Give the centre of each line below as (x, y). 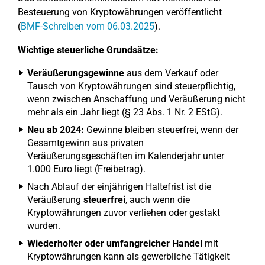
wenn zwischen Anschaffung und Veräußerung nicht (136, 99)
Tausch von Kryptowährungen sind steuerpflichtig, (131, 86)
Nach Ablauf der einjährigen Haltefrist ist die (119, 187)
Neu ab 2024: (56, 130)
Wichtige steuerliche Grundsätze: (88, 50)
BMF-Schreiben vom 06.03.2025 (88, 26)
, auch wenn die (158, 200)
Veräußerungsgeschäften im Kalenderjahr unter (126, 156)
